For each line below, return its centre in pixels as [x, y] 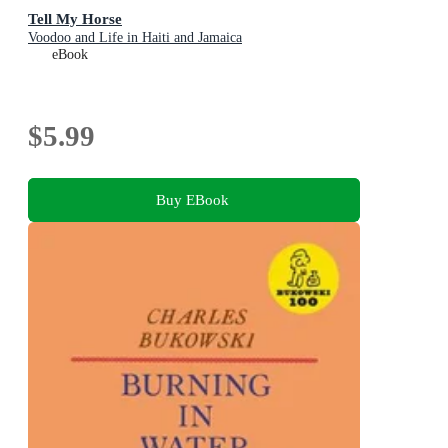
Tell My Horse [75, 19]
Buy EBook [192, 199]
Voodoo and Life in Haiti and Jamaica [135, 38]
